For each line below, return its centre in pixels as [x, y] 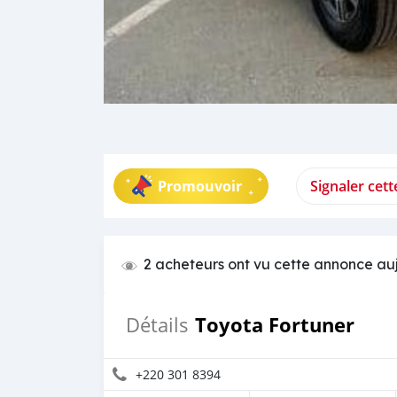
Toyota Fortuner [275, 325]
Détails [157, 325]
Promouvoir [200, 187]
